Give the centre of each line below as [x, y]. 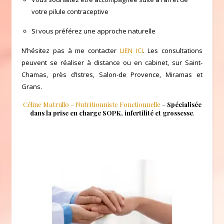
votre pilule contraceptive [70, 11]
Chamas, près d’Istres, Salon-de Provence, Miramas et [112, 74]
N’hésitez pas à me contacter [71, 50]
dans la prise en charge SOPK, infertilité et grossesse [111, 112]
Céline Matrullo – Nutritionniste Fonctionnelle [91, 104]
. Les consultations [172, 50]
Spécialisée [184, 104]
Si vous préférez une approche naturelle [93, 31]
